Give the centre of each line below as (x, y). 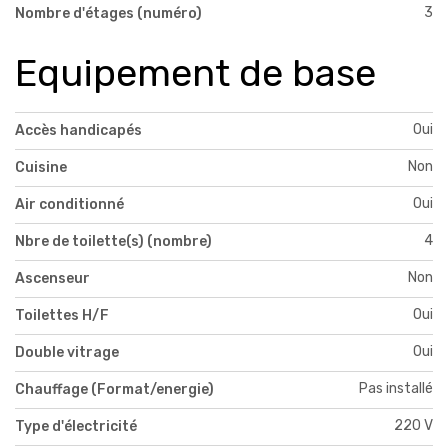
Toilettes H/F (62, 315)
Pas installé (396, 388)
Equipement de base (195, 73)
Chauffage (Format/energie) (114, 389)
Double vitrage (67, 352)
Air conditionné (69, 204)
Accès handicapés (78, 130)
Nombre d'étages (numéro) (108, 14)
